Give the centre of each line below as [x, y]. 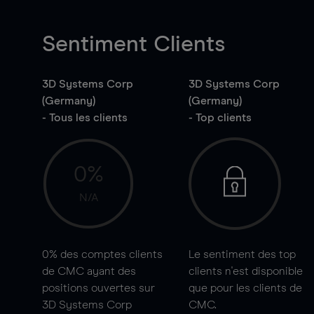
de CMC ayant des [89, 271]
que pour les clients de [245, 288]
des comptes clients [110, 254]
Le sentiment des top [242, 254]
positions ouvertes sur [98, 288]
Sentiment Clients [134, 45]
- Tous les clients [85, 118]
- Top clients [220, 118]
